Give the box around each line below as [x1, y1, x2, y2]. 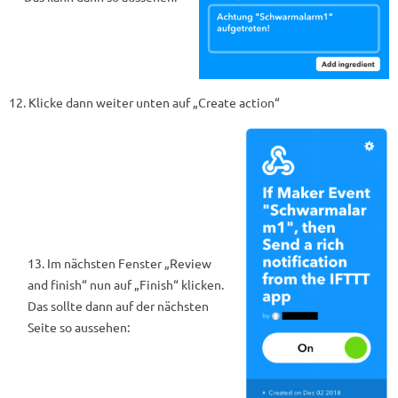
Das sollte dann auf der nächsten [28, 297, 210, 314]
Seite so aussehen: [28, 318, 131, 335]
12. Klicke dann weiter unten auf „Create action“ [9, 93, 280, 110]
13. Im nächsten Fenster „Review [28, 254, 212, 271]
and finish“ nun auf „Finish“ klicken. [28, 275, 225, 292]
